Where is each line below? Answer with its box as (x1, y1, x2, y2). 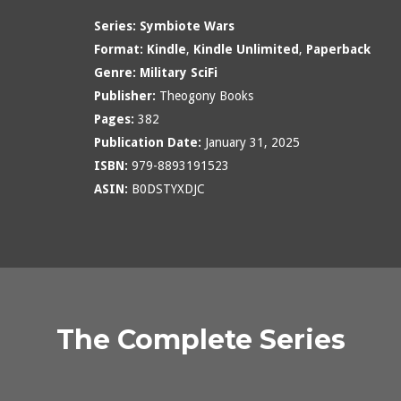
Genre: (93, 64, 136, 80)
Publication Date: (93, 134, 201, 149)
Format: (93, 41, 143, 56)
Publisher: (93, 88, 156, 103)
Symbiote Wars (139, 18, 235, 33)
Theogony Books (155, 88, 253, 103)
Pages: (93, 111, 134, 126)
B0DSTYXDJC (127, 181, 205, 196)
